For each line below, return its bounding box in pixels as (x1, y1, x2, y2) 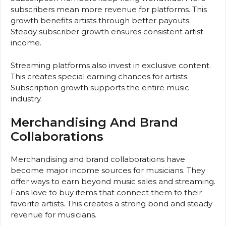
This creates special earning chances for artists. (11, 71, 189, 81)
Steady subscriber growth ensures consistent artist (11, 27, 203, 37)
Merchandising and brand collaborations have (11, 154, 185, 164)
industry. (11, 93, 42, 103)
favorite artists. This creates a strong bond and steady (11, 199, 212, 209)
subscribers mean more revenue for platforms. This (11, 5, 207, 15)
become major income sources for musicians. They (11, 165, 205, 176)
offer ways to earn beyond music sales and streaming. (11, 177, 215, 187)
